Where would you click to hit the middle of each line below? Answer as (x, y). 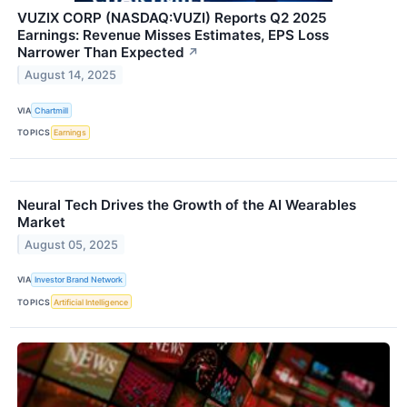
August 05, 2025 (72, 244)
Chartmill (52, 111)
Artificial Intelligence (91, 302)
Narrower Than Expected (101, 53)
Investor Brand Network (79, 280)
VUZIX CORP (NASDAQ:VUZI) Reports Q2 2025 (172, 18)
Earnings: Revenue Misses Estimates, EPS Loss (173, 35)
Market (41, 222)
